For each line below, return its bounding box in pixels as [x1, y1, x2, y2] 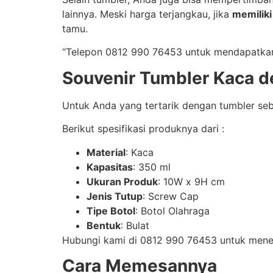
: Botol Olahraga [135, 204, 210, 217]
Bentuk [87, 219, 121, 232]
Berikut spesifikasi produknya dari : [62, 122, 224, 135]
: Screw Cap [143, 190, 199, 202]
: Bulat [121, 219, 149, 232]
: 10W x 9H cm [158, 175, 225, 188]
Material [87, 146, 126, 158]
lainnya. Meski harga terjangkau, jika [62, 7, 232, 20]
